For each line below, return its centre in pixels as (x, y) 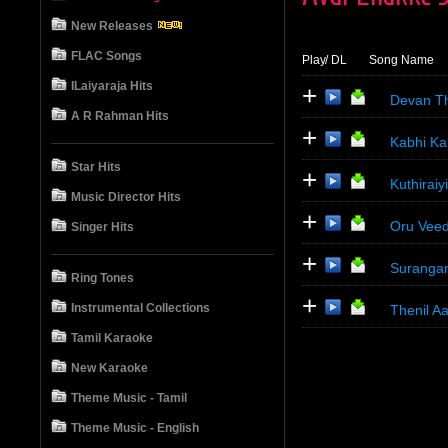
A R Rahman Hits (120, 116)
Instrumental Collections (140, 308)
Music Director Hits (126, 197)
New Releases (113, 26)
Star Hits (96, 167)
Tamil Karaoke (112, 338)
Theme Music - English (135, 428)
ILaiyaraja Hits (112, 86)
